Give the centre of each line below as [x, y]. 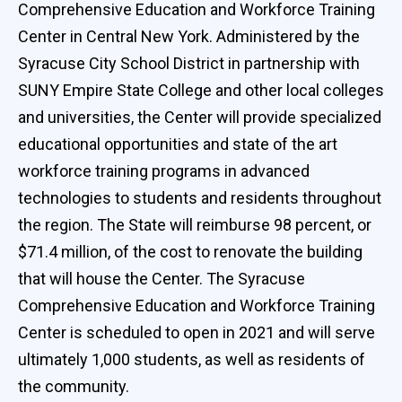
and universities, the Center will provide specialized [200, 117]
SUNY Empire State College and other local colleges [201, 90]
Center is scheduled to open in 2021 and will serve [197, 332]
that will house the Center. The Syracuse [162, 278]
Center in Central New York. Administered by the [189, 36]
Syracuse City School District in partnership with [189, 63]
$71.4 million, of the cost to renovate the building [190, 251]
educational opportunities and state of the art [178, 144]
